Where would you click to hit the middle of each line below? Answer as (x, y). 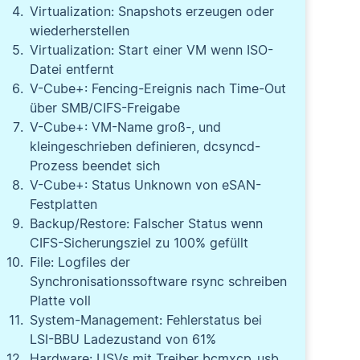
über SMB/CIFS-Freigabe (105, 108)
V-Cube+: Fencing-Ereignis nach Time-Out (158, 88)
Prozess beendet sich (95, 166)
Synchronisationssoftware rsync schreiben (159, 281)
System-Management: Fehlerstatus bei (146, 320)
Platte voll (61, 301)
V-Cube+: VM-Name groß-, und (126, 127)
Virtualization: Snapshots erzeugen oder (152, 11)
